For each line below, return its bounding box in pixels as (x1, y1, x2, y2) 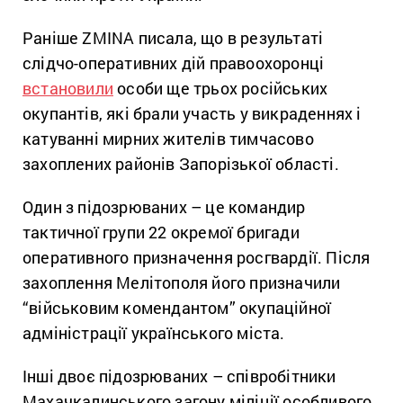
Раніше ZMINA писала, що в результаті (22, 27, 324, 49)
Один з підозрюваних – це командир (22, 196, 306, 219)
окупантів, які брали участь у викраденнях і (22, 103, 362, 125)
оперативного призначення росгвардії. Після (22, 246, 371, 269)
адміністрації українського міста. (22, 322, 285, 345)
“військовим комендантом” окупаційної (22, 297, 332, 319)
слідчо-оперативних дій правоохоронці (22, 52, 325, 75)
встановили (22, 77, 113, 100)
